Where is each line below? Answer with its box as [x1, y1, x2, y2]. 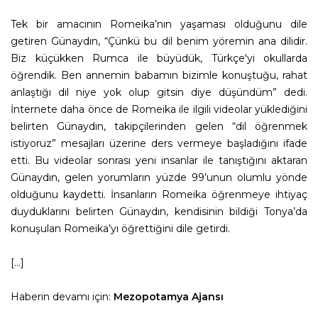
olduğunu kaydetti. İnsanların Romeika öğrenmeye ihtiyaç [11, 188, 307, 202]
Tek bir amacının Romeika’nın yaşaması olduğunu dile [11, 18, 307, 31]
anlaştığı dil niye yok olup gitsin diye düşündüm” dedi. [11, 86, 307, 99]
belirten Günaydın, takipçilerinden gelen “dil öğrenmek [11, 120, 307, 133]
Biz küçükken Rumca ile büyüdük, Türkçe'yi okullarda [11, 52, 307, 65]
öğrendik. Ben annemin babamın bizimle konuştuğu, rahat [11, 69, 307, 82]
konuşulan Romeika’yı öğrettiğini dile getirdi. [11, 222, 230, 236]
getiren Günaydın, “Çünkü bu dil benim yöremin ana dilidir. [11, 35, 307, 48]
